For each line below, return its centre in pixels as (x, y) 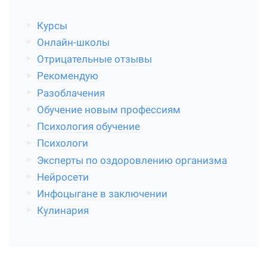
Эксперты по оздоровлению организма (132, 160)
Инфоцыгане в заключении (102, 194)
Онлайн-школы (73, 42)
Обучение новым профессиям (108, 110)
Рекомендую (67, 76)
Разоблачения (71, 93)
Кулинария (63, 211)
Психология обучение (88, 127)
